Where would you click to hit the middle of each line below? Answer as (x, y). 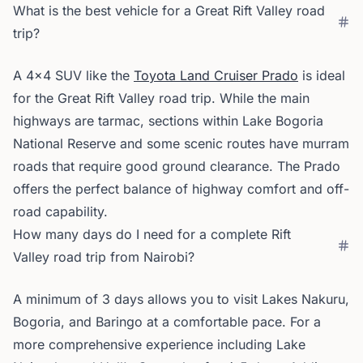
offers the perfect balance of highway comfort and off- (181, 189)
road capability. (60, 211)
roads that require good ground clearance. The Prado (177, 166)
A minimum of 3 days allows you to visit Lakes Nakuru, (181, 299)
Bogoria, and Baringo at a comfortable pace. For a (167, 322)
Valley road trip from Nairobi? (104, 257)
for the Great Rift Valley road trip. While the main (161, 98)
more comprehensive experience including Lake (159, 344)
